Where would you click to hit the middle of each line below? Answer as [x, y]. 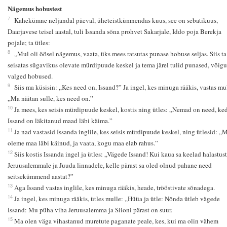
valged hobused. [30, 76]
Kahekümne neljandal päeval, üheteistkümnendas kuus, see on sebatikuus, [116, 20]
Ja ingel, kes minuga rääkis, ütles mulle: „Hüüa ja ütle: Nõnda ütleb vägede [117, 198]
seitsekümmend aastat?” [40, 176]
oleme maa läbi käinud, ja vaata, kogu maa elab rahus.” [83, 143]
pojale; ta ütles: [29, 42]
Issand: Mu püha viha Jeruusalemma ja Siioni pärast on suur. [90, 210]
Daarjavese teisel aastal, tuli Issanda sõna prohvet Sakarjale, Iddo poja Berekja [114, 31]
